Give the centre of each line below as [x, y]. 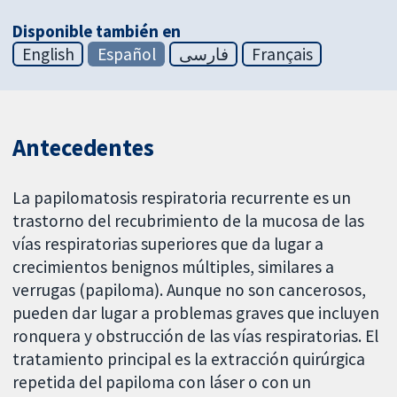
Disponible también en [97, 31]
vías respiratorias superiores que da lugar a [168, 244]
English [48, 54]
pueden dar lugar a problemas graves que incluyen [196, 313]
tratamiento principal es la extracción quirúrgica [189, 359]
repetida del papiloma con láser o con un [162, 382]
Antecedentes [83, 147]
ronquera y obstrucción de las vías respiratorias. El [196, 336]
